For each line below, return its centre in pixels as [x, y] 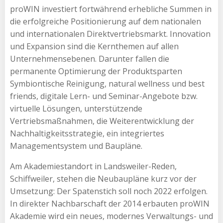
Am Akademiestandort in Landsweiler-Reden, [93, 166]
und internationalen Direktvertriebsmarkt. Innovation [110, 34]
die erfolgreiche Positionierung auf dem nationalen [106, 21]
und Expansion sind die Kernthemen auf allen [94, 46]
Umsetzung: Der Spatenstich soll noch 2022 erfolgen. [109, 191]
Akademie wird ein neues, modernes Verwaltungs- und [111, 216]
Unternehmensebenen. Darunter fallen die [90, 58]
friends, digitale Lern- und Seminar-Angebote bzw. [104, 96]
